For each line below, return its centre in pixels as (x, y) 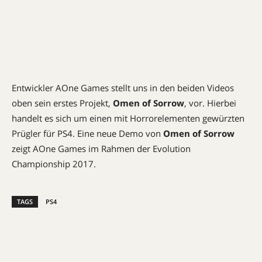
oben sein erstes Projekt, (62, 103)
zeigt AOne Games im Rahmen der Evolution (101, 149)
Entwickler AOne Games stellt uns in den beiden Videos (123, 88)
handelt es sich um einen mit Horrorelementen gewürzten (128, 118)
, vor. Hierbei (210, 103)
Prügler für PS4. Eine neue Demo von (87, 133)
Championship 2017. (54, 164)
